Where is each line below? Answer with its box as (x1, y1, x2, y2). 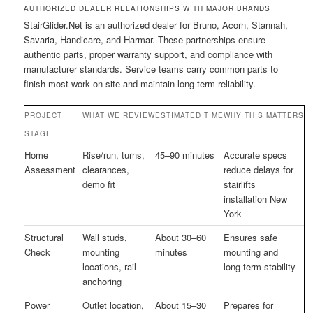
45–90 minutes (155, 147, 215, 161)
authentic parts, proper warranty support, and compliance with (24, 47, 273, 61)
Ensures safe (224, 230, 278, 244)
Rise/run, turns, (82, 147, 145, 161)
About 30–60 (155, 230, 207, 244)
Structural (24, 230, 64, 244)
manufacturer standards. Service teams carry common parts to (24, 61, 279, 75)
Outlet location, (82, 298, 145, 312)
